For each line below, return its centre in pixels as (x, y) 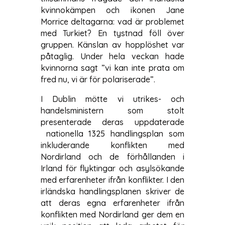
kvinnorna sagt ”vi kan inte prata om (113, 68)
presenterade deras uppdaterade (113, 122)
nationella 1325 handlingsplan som (113, 133)
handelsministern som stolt (113, 110)
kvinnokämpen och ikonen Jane (113, 10)
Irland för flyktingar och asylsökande (113, 168)
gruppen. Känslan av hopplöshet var (113, 44)
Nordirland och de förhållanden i (113, 156)
